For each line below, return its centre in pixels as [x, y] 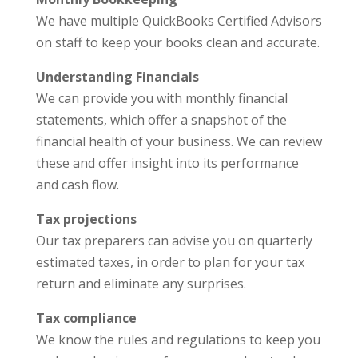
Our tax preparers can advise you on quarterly [174, 240]
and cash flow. [77, 184]
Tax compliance [86, 318]
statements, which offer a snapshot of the [161, 119]
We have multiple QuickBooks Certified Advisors [179, 20]
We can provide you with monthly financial [161, 98]
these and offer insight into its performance [167, 163]
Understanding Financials [117, 76]
